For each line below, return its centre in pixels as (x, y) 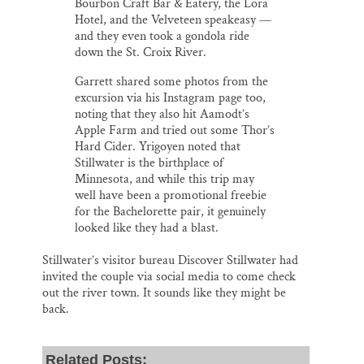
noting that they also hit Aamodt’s (162, 114)
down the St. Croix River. (141, 53)
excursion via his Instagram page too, (170, 97)
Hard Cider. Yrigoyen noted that (158, 146)
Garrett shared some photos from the (171, 81)
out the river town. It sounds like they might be (164, 292)
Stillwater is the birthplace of (149, 162)
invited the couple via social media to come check (169, 276)
